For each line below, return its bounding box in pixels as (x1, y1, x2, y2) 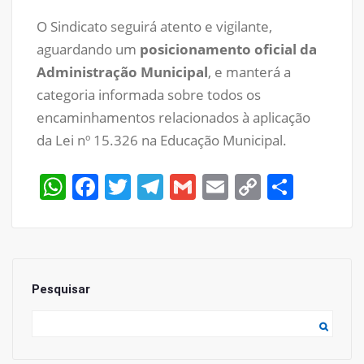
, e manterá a (208, 62, 291, 81)
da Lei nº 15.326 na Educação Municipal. (37, 130, 287, 149)
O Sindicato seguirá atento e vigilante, (37, 16, 272, 36)
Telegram (163, 171, 275, 202)
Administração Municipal (37, 62, 208, 81)
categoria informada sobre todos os (37, 84, 261, 104)
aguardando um (37, 39, 140, 58)
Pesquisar (31, 281, 90, 297)
